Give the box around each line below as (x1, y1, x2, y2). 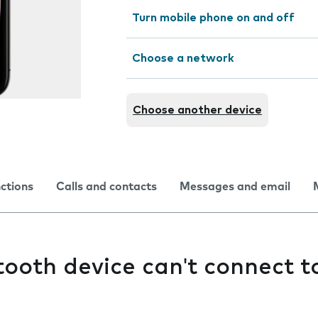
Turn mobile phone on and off (132, 12, 295, 23)
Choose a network (132, 53, 234, 64)
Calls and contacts (56, 181, 157, 192)
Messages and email (180, 181, 290, 192)
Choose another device (133, 104, 262, 116)
